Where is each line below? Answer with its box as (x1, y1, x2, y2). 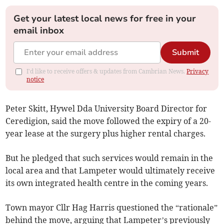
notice (26, 75, 44, 83)
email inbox (13, 24, 64, 37)
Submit (171, 47, 199, 58)
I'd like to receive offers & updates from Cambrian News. (26, 67, 187, 75)
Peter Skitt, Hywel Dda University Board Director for (5, 103, 207, 114)
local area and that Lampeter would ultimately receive (5, 165, 215, 176)
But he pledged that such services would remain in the (5, 153, 213, 163)
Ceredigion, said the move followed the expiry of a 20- (5, 116, 211, 126)
